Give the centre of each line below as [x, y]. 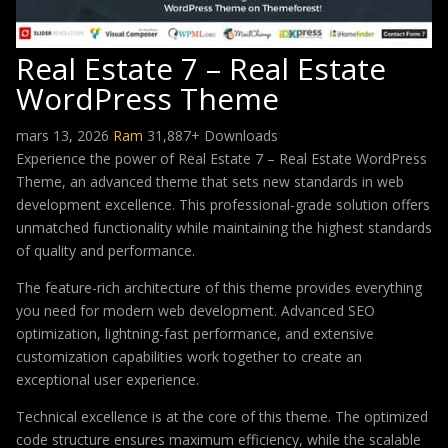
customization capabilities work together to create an [189, 356]
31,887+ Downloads [212, 135]
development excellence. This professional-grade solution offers [223, 204]
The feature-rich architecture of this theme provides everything [219, 287]
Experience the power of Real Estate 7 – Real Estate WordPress [221, 158]
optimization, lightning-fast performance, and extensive [195, 333]
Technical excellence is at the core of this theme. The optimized [222, 416]
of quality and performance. [105, 250]
